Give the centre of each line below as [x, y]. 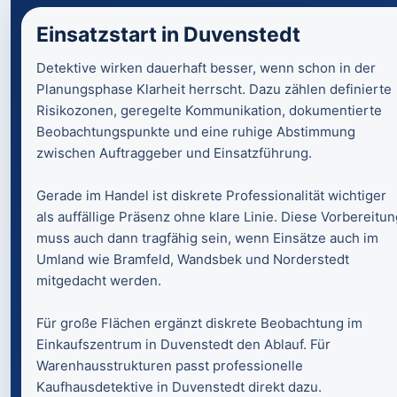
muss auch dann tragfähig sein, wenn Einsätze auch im [207, 238]
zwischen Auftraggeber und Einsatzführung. [174, 153]
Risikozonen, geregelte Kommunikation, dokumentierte [209, 110]
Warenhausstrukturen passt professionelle [170, 366]
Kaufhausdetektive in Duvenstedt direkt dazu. [179, 387]
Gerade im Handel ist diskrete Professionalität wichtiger [211, 195]
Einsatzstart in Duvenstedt [168, 35]
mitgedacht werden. [99, 280]
